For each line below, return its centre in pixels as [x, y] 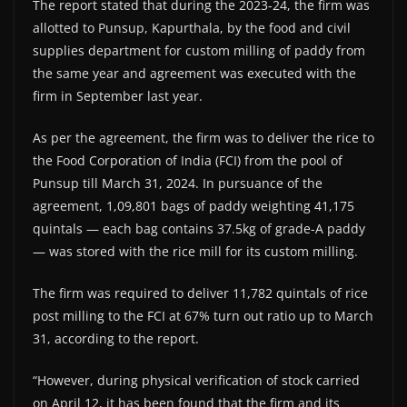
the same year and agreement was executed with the [194, 73]
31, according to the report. [116, 338]
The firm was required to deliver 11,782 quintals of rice [200, 293]
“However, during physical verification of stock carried [196, 380]
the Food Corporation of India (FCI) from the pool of [188, 160]
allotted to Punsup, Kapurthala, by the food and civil [192, 27]
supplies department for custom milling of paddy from [199, 50]
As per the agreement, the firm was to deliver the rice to [203, 137]
